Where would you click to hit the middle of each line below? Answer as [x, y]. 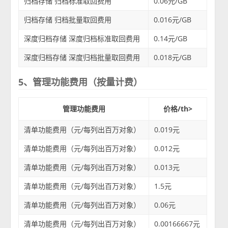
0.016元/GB [173, 19]
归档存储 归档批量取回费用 [68, 19]
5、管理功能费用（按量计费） [81, 82]
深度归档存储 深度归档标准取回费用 [82, 38]
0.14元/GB [171, 38]
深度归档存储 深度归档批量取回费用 [82, 57]
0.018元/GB [173, 57]
